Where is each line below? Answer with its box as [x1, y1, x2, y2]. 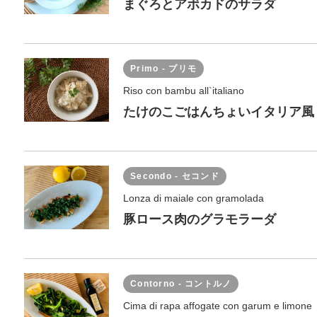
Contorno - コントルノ [130, 279, 232, 289]
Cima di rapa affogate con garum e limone [123, 300, 312, 311]
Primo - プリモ [130, 64, 197, 74]
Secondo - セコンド [130, 171, 219, 181]
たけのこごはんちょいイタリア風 [123, 105, 314, 119]
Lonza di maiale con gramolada [123, 192, 264, 204]
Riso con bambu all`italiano [123, 85, 244, 96]
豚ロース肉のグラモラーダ [123, 212, 276, 226]
